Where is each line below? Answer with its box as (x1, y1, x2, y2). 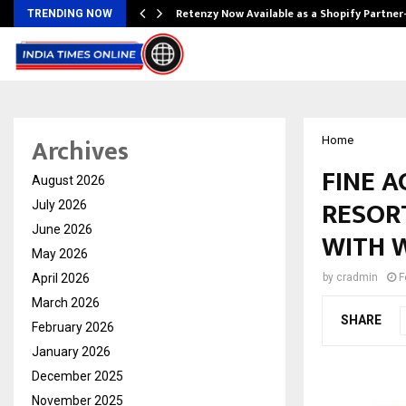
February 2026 (32, 320, 114, 334)
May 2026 (32, 246, 88, 261)
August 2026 (32, 173, 105, 188)
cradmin (336, 271, 378, 284)
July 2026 (32, 198, 87, 212)
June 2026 (32, 222, 92, 237)
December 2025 (32, 369, 123, 383)
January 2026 (32, 344, 111, 359)
